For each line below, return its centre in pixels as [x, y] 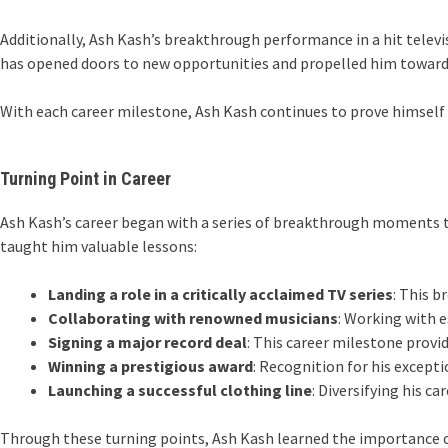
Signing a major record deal [147, 342]
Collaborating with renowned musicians [193, 318]
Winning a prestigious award [150, 366]
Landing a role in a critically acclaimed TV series [220, 294]
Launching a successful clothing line [180, 390]
